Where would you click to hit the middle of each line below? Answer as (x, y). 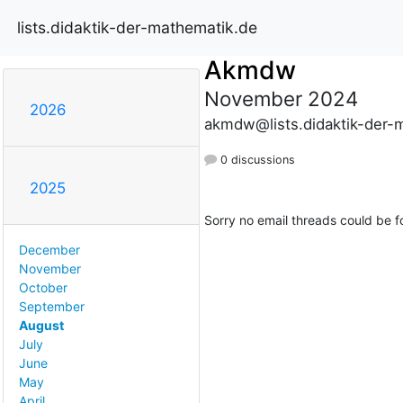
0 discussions (255, 159)
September (52, 306)
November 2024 (281, 98)
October (43, 287)
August (41, 325)
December (49, 249)
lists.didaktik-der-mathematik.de (137, 27)
